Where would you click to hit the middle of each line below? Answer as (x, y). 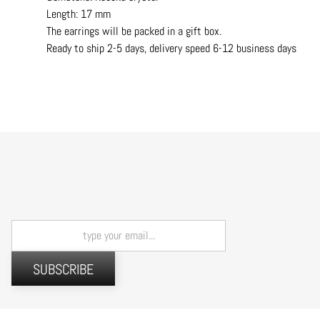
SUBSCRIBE (63, 269)
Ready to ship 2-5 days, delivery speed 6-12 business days (171, 48)
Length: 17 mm (79, 14)
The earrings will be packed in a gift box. (134, 31)
